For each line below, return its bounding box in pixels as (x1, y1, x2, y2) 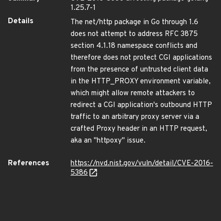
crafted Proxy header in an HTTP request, (71, 124, 207, 134)
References (8, 159, 49, 168)
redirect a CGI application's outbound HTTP (71, 101, 212, 110)
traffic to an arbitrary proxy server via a (71, 112, 199, 122)
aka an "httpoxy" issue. (71, 136, 146, 146)
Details (8, 17, 34, 26)
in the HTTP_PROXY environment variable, (71, 77, 211, 86)
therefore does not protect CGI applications (71, 53, 212, 63)
